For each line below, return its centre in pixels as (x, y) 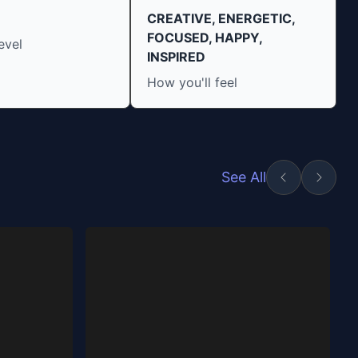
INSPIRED (177, 57)
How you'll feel (193, 82)
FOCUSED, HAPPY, (205, 38)
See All (244, 177)
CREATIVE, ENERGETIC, (221, 18)
